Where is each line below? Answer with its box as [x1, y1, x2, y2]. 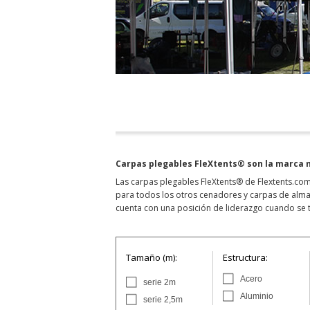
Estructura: [223, 251, 268, 264]
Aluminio [240, 291, 273, 301]
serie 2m [143, 277, 176, 287]
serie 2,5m [143, 295, 183, 304]
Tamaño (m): [126, 251, 177, 264]
